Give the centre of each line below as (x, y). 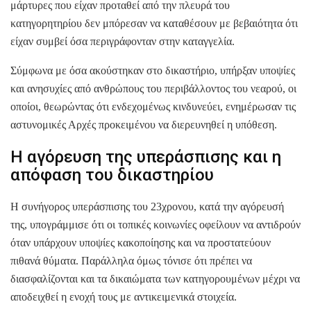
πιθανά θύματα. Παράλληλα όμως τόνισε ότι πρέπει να (131, 260)
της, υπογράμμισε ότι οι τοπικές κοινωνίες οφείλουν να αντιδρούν (155, 224)
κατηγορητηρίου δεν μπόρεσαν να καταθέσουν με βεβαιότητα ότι (154, 24)
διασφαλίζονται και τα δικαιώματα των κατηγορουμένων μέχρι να (155, 278)
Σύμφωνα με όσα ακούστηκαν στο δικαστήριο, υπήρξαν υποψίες (153, 71)
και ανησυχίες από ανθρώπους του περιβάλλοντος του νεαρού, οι (153, 89)
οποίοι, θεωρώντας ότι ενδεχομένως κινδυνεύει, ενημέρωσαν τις (153, 107)
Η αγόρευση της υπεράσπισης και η (146, 157)
